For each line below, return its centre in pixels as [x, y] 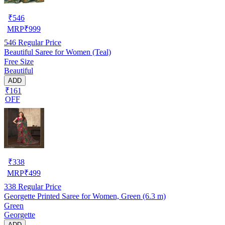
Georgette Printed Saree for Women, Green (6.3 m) [85, 196]
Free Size [19, 61]
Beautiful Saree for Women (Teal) [58, 52]
